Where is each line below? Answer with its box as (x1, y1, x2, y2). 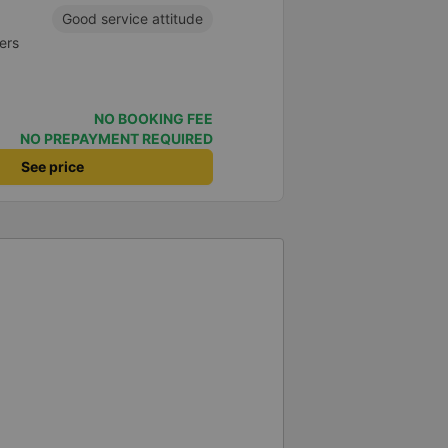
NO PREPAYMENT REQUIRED (20, 130, 213, 148)
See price (21, 158, 84, 176)
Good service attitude (62, 10, 203, 28)
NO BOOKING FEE (94, 110, 213, 128)
